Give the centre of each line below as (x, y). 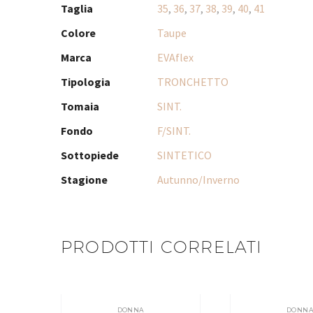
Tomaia (80, 106)
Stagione (84, 179)
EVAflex (175, 57)
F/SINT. (174, 130)
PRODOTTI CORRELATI (162, 246)
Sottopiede (90, 155)
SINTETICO (184, 155)
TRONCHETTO (193, 81)
